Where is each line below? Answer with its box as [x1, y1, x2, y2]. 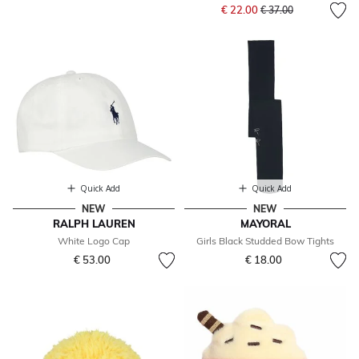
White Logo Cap [58, 235, 130, 248]
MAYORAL [240, 217, 291, 231]
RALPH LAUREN [52, 217, 135, 231]
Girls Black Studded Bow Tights [196, 235, 334, 248]
